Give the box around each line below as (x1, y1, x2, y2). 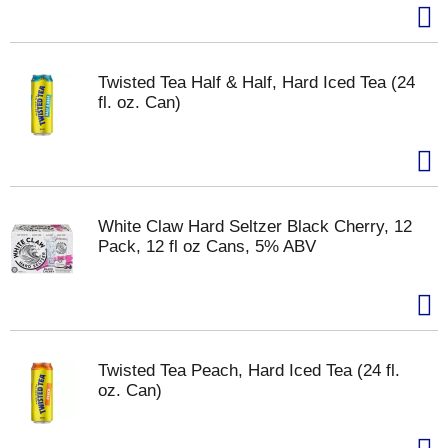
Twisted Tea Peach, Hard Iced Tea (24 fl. (98, 361, 400, 380)
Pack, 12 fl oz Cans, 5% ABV (98, 237, 316, 256)
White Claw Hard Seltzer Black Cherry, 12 (98, 217, 412, 236)
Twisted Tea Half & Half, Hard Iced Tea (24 (98, 73, 415, 92)
